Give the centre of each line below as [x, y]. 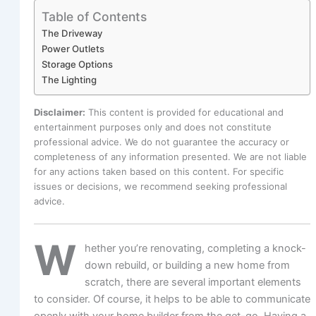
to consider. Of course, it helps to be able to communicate [172, 299]
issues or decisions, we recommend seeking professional [160, 187]
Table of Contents [94, 16]
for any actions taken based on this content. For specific [158, 172]
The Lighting [69, 79]
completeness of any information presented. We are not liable [170, 157]
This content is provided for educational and [184, 113]
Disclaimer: [59, 113]
